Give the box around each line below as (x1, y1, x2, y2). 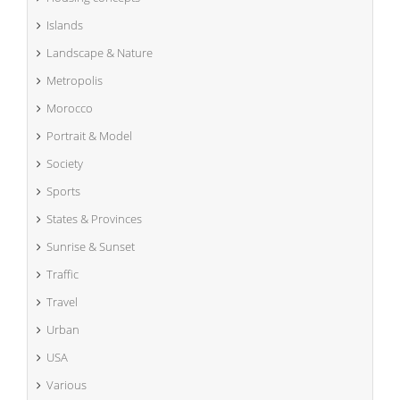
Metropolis (46, 71, 103, 88)
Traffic (46, 265, 79, 282)
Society (46, 154, 83, 171)
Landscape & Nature (46, 44, 153, 61)
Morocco (46, 99, 93, 116)
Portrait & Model (46, 127, 132, 144)
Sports (46, 182, 80, 199)
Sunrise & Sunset (46, 237, 135, 254)
